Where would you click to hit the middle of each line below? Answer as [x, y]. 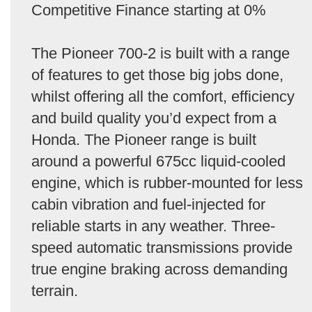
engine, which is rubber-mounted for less [167, 183]
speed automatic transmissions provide [162, 248]
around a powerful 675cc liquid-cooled [158, 161]
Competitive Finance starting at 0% [149, 10]
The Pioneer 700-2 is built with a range [161, 53]
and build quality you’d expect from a [154, 118]
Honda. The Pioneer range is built [144, 140]
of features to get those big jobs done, [157, 75]
